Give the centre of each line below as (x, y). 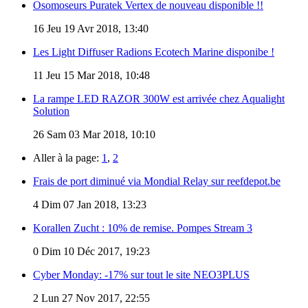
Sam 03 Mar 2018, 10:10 (100, 134)
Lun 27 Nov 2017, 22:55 (94, 298)
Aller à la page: (67, 157)
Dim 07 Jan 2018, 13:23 (92, 204)
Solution (51, 111)
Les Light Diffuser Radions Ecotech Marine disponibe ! (154, 52)
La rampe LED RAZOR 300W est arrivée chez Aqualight (159, 98)
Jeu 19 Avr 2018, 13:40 (96, 28)
